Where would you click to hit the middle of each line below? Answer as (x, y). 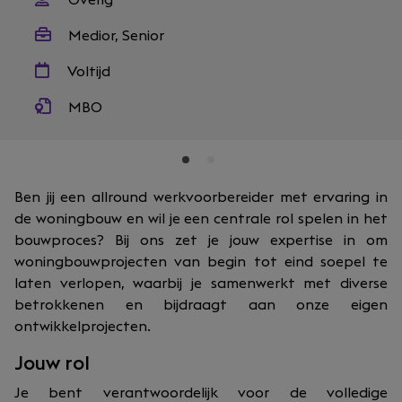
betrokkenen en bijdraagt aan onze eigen (201, 305)
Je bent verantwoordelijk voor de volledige (201, 393)
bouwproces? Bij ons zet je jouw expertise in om (201, 240)
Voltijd (89, 72)
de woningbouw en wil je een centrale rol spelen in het (201, 219)
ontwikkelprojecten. (83, 327)
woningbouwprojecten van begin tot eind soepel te (201, 262)
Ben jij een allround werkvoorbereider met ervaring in (201, 197)
